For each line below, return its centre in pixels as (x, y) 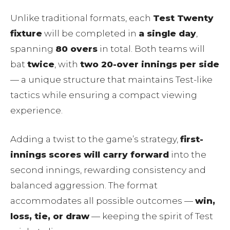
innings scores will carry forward (90, 154)
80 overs (76, 49)
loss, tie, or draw (50, 216)
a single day (167, 33)
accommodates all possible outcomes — (103, 200)
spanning (33, 49)
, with (67, 64)
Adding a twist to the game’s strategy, (95, 139)
